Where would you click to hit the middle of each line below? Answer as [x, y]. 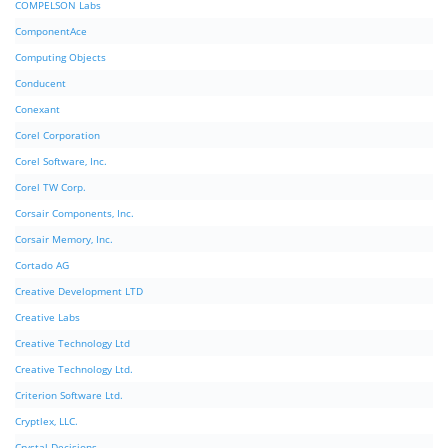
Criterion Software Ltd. [69, 395]
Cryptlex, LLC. [46, 421]
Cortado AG [42, 265]
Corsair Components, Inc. [74, 213]
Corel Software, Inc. [61, 161]
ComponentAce [51, 31]
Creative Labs [47, 317]
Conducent [40, 83]
